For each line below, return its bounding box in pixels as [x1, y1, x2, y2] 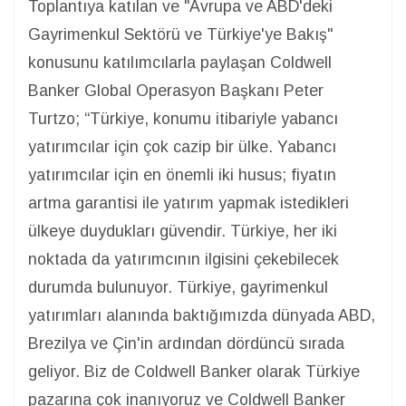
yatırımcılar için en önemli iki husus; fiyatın [28, 165, 336, 184]
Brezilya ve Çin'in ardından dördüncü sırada [28, 333, 344, 353]
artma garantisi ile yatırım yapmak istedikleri [28, 193, 349, 212]
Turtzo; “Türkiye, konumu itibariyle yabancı [28, 109, 338, 128]
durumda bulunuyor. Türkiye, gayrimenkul [28, 277, 328, 296]
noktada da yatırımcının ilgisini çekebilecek [28, 249, 339, 268]
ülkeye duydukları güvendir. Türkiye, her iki [28, 221, 337, 240]
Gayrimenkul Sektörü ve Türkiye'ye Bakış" [28, 24, 333, 43]
